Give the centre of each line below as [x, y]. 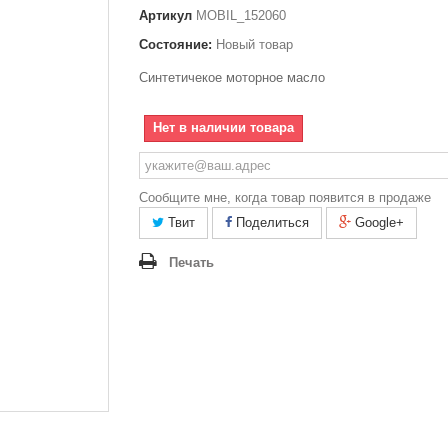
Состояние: [175, 44]
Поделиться [270, 222]
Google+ [377, 222]
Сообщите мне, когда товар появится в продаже [285, 197]
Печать [191, 262]
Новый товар [254, 44]
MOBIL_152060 [241, 15]
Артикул [165, 15]
